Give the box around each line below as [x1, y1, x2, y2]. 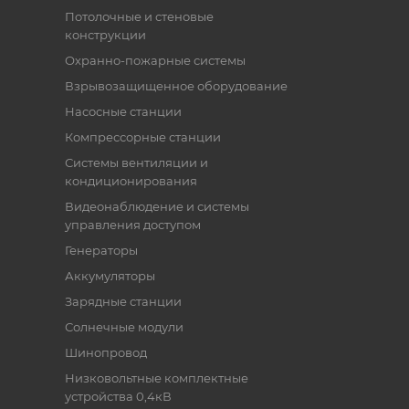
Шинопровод [64, 345, 147, 360]
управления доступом [64, 217, 201, 232]
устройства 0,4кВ [64, 389, 172, 404]
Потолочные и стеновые [64, 9, 214, 24]
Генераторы [64, 243, 138, 257]
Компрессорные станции [64, 130, 221, 144]
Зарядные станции [64, 294, 182, 309]
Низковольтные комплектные [64, 371, 248, 385]
